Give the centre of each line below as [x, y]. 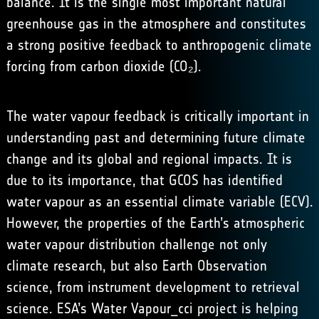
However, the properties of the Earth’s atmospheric [155, 223]
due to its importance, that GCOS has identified [144, 180]
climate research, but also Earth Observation [136, 266]
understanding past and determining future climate [156, 137]
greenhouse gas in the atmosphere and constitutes [156, 23]
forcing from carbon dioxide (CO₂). [104, 66]
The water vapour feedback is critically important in [157, 116]
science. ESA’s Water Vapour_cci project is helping [152, 308]
